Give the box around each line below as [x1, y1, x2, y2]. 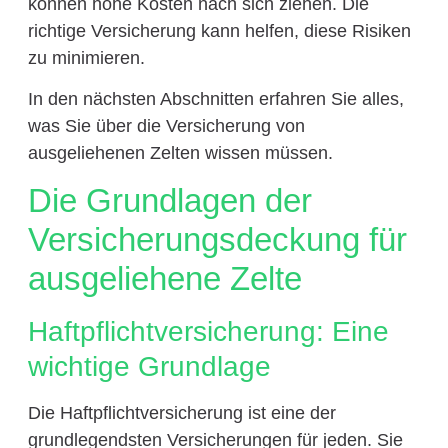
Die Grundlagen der [27, 182, 312, 220]
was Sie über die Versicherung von [27, 116, 305, 137]
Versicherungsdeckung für [27, 221, 407, 259]
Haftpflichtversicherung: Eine [27, 316, 389, 348]
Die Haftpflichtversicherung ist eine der [27, 403, 336, 424]
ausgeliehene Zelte [27, 260, 302, 298]
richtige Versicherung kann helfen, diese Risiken [27, 20, 411, 41]
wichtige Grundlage [27, 351, 271, 383]
